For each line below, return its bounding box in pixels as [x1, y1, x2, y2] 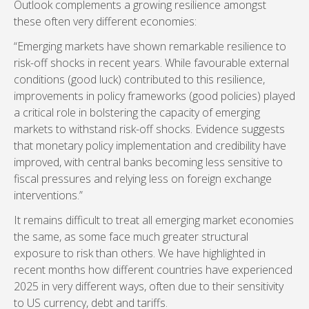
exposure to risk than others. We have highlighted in [14, 246, 266, 261]
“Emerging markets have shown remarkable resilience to [14, 39, 286, 54]
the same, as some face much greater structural [14, 229, 248, 244]
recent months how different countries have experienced [14, 262, 292, 277]
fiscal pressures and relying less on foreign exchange [14, 171, 272, 186]
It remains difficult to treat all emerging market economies [14, 212, 294, 228]
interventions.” [14, 188, 83, 203]
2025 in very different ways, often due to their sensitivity [14, 279, 283, 294]
